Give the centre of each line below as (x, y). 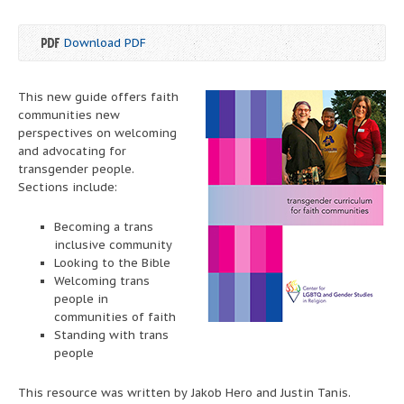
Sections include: (68, 187)
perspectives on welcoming (97, 133)
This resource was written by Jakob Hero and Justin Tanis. (184, 392)
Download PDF (105, 42)
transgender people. (76, 169)
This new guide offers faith (98, 96)
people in (81, 298)
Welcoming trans (102, 280)
